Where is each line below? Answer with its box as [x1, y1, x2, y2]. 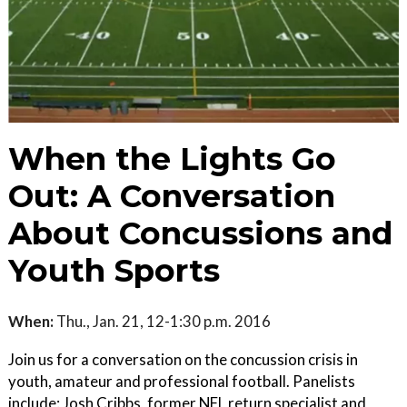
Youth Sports [8, 252, 220, 290]
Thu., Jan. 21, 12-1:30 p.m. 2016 [54, 312, 271, 331]
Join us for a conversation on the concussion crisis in [8, 350, 358, 369]
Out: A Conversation [8, 177, 335, 215]
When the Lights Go [8, 140, 336, 178]
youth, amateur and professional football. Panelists [8, 372, 355, 391]
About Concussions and [8, 214, 392, 253]
